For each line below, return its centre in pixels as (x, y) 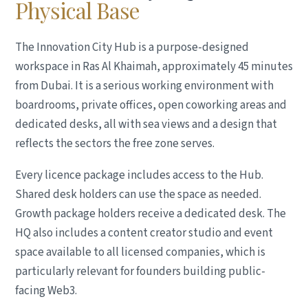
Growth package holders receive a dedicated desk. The (151, 213)
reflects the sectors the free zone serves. (115, 143)
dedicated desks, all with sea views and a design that (146, 124)
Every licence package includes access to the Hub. (139, 175)
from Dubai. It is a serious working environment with (144, 86)
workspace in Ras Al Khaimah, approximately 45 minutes (154, 66)
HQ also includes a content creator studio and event (144, 233)
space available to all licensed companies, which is (140, 252)
